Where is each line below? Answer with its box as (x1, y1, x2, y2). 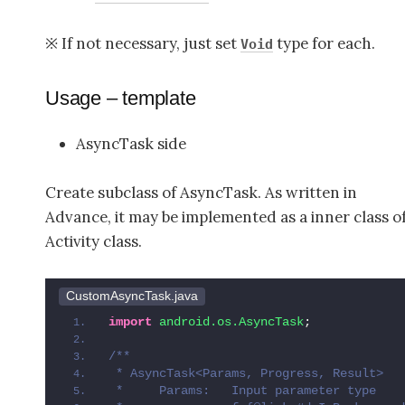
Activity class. (45, 231, 142, 251)
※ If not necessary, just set (45, 33, 240, 53)
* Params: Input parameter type (108, 382, 376, 398)
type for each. (273, 33, 375, 53)
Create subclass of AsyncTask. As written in (45, 182, 357, 202)
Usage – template (45, 87, 196, 110)
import (108, 314, 152, 329)
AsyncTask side (75, 133, 190, 154)
